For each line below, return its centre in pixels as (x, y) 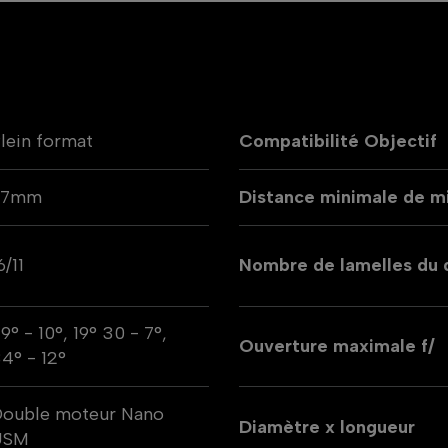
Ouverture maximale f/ (337, 345)
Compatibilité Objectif (338, 140)
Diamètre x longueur (327, 426)
